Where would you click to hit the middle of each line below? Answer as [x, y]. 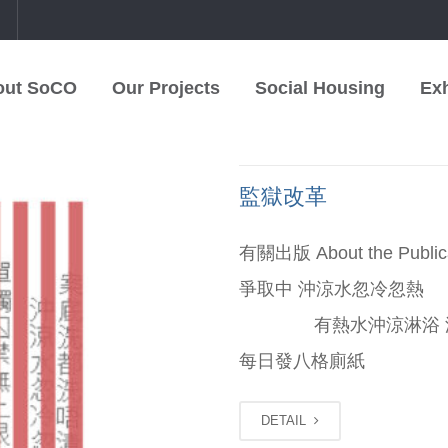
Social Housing [320, 88]
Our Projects [166, 88]
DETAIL [285, 421]
